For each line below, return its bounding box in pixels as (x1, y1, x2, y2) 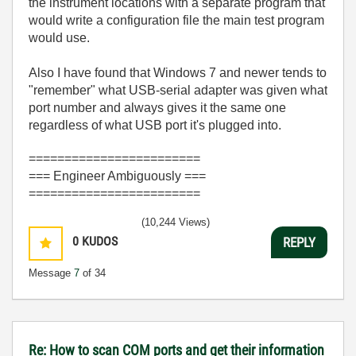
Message (29, 267, 74, 279)
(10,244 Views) (141, 216, 210, 228)
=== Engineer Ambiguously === (29, 169, 206, 183)
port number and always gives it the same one (29, 101, 286, 114)
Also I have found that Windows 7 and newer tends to (29, 66, 327, 79)
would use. (29, 31, 90, 44)
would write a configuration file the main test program (29, 14, 324, 27)
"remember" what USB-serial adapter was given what (29, 83, 327, 97)
